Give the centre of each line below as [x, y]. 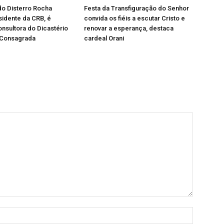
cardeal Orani [104, 38]
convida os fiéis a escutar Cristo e [134, 18]
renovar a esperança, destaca [129, 28]
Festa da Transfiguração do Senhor [136, 8]
